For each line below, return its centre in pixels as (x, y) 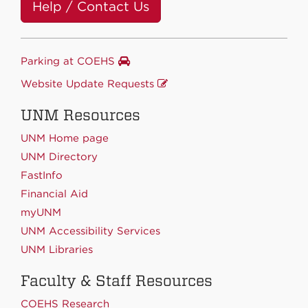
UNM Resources (80, 114)
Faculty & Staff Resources (117, 280)
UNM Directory (59, 156)
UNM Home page (65, 138)
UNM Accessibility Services (90, 231)
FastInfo (42, 175)
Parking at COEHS (69, 61)
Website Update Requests (89, 84)
